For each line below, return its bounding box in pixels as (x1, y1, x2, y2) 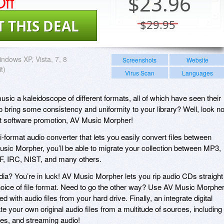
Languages (181, 68, 213, 77)
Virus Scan (124, 68, 154, 77)
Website (186, 55, 208, 64)
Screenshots (122, 55, 157, 64)
